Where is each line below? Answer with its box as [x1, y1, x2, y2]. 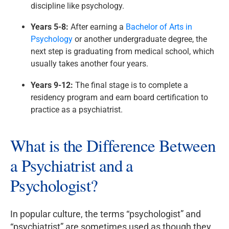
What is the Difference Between [10, 134, 216, 157]
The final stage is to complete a [73, 80, 188, 90]
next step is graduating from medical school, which [31, 47, 214, 57]
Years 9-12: [31, 80, 73, 90]
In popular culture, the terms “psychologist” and [10, 209, 201, 220]
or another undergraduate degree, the [73, 34, 207, 44]
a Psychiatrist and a [10, 154, 133, 177]
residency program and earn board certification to [31, 93, 208, 103]
